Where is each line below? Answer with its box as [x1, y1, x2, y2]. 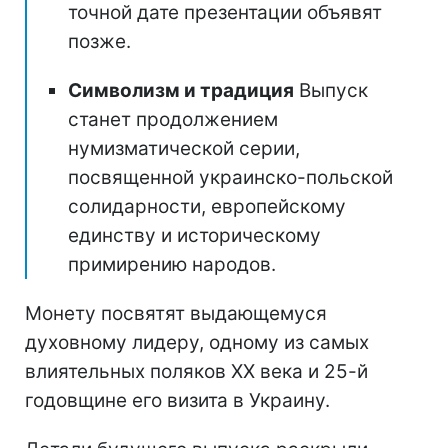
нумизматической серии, [68, 136, 300, 160]
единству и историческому [68, 223, 321, 247]
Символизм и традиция [68, 78, 294, 102]
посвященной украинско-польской [68, 165, 393, 189]
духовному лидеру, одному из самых [25, 330, 369, 354]
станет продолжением [68, 107, 278, 131]
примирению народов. [68, 252, 276, 276]
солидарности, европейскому [68, 194, 346, 218]
